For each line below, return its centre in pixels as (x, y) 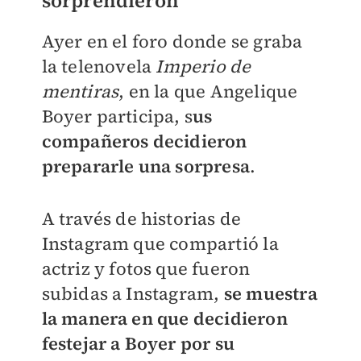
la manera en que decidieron (164, 319)
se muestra (270, 294)
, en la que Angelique (208, 91)
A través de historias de (141, 219)
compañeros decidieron (144, 141)
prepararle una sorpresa (146, 166)
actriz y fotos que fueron (146, 269)
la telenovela (99, 66)
